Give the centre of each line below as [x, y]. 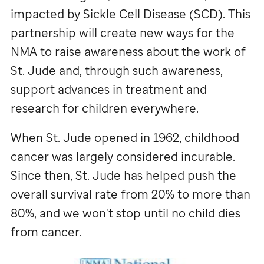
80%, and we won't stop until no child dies [126, 213]
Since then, [43, 175]
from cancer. [46, 232]
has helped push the [179, 175]
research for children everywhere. [105, 108]
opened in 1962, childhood [165, 137]
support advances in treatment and [109, 89]
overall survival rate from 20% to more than [131, 194]
